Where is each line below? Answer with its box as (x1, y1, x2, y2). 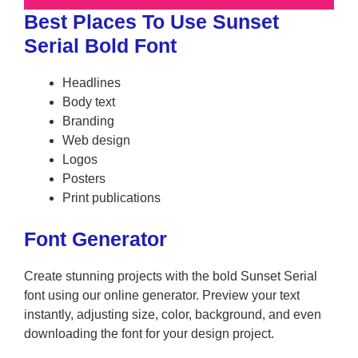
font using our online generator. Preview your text (24, 288, 300, 303)
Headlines (62, 76, 121, 90)
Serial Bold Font (24, 34, 177, 58)
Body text (62, 95, 115, 109)
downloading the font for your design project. (24, 327, 274, 341)
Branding (62, 114, 114, 129)
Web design (62, 133, 130, 148)
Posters (62, 172, 105, 186)
